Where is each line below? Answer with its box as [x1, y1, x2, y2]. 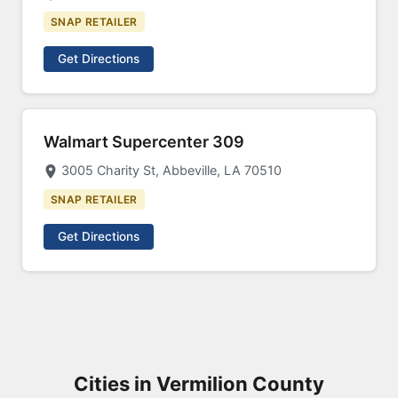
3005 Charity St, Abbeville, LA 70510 [61, 163, 282, 178]
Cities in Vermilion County [74, 372, 324, 395]
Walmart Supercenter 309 [44, 132, 244, 151]
